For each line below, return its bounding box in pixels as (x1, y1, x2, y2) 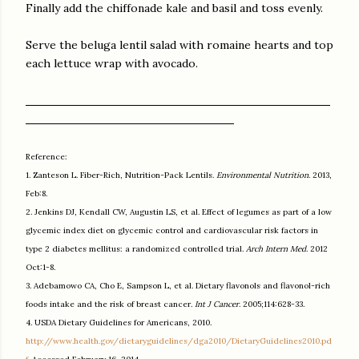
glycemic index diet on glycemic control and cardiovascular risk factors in (26, 225, 318, 236)
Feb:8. (26, 188, 47, 200)
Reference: (26, 151, 67, 163)
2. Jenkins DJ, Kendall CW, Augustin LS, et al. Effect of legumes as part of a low (26, 207, 332, 218)
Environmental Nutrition (216, 170, 309, 181)
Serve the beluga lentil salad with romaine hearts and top (26, 38, 333, 53)
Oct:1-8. (26, 262, 55, 273)
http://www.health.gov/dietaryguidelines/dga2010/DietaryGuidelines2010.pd (26, 336, 332, 347)
